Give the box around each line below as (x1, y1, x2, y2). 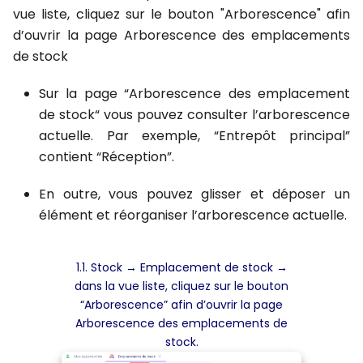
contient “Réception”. (39, 147, 174, 166)
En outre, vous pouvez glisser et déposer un (39, 184, 350, 203)
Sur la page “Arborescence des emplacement (39, 83, 350, 103)
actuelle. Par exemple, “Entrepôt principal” (39, 126, 350, 145)
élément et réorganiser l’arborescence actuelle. (39, 205, 347, 224)
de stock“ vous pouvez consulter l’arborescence (39, 105, 350, 124)
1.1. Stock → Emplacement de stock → (75, 258, 288, 275)
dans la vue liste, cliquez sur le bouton (75, 277, 288, 294)
